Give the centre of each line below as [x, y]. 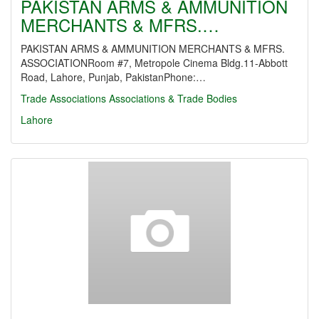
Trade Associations [63, 98]
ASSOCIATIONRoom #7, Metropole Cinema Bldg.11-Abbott [154, 63]
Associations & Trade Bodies [173, 98]
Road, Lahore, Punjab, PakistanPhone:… [113, 77]
